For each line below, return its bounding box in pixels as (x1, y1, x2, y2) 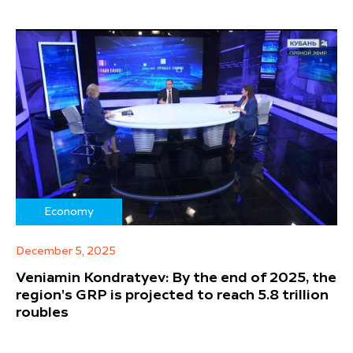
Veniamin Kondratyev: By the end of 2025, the (16, 271, 336, 285)
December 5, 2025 (16, 246, 116, 257)
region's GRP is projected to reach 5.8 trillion (16, 288, 329, 303)
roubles (16, 306, 69, 320)
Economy (44, 206, 94, 217)
